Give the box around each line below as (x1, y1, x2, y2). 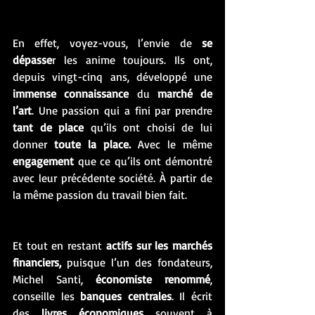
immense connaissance (13, 86, 129, 101)
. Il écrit (171, 288, 213, 303)
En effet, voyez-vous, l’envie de (13, 35, 202, 50)
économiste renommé (96, 271, 210, 286)
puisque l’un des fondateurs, (61, 255, 212, 269)
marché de (157, 86, 212, 101)
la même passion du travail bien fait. (13, 187, 190, 202)
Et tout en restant (13, 238, 106, 252)
